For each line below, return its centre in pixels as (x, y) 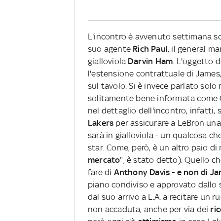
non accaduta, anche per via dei (149, 209)
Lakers (102, 123)
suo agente (110, 49)
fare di (101, 172)
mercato (104, 160)
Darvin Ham (150, 61)
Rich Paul (150, 49)
